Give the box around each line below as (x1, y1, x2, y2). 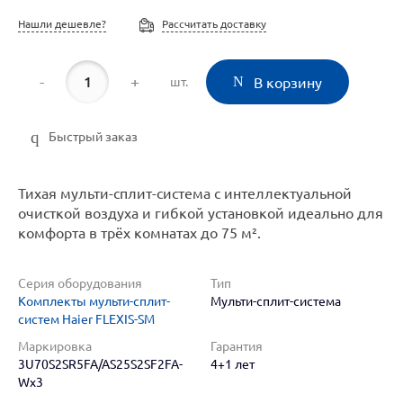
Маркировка (18, 339, 92, 354)
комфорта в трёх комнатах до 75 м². (18, 225, 261, 241)
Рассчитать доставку (162, 18, 266, 30)
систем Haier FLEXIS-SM (18, 312, 155, 327)
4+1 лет (210, 357, 255, 372)
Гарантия (210, 339, 263, 354)
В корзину (254, 75, 323, 91)
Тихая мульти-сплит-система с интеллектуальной (18, 185, 352, 201)
